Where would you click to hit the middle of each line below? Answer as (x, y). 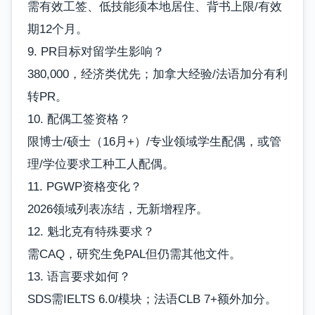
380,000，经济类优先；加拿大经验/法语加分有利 (157, 74)
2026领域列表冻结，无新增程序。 (118, 209)
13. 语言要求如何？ (79, 276)
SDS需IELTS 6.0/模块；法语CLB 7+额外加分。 (152, 299)
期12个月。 (58, 29)
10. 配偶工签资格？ (79, 119)
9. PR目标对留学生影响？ (96, 51)
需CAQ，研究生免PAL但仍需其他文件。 (134, 254)
